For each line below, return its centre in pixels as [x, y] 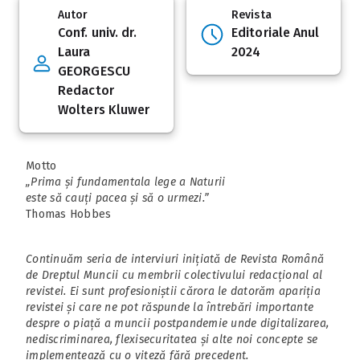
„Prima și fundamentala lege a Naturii [126, 182]
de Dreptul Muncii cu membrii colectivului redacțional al [174, 275]
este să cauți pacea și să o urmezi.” [117, 198]
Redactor [86, 90]
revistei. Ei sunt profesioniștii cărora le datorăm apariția [173, 291]
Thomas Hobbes [69, 214]
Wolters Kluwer [104, 109]
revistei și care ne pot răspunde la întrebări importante [170, 307]
